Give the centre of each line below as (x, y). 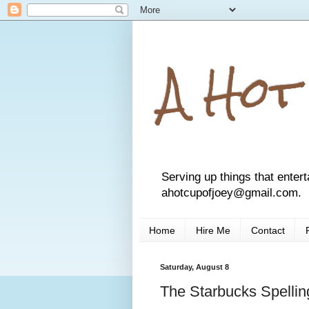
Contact (268, 230)
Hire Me (213, 230)
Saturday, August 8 (195, 267)
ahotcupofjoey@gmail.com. (231, 193)
